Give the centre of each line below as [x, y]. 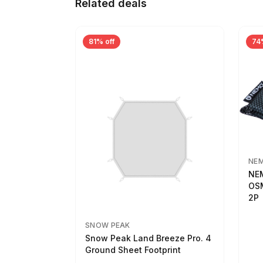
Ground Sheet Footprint [133, 250]
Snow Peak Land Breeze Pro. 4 [148, 238]
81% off [102, 41]
